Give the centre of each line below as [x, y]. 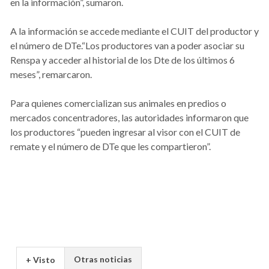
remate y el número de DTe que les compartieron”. [110, 146]
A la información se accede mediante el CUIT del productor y [134, 31]
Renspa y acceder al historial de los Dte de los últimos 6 [122, 59]
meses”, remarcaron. [51, 74]
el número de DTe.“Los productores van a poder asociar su [127, 45]
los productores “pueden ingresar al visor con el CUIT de [125, 131]
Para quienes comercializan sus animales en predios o [118, 103]
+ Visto [41, 259]
